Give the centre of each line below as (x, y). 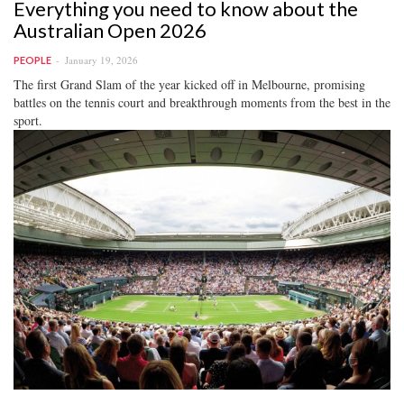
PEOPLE (32, 60)
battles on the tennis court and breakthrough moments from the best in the (202, 102)
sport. (28, 120)
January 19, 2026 (101, 60)
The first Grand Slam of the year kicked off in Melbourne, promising (189, 84)
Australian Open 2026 (110, 30)
